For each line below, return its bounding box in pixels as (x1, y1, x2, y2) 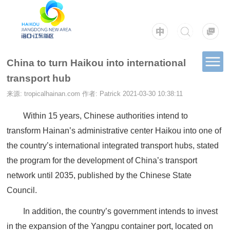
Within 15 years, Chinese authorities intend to (23, 111, 188, 120)
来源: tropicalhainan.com (7, 90, 81, 98)
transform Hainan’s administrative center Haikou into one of (7, 126, 222, 135)
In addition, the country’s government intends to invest (23, 207, 218, 216)
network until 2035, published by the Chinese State (7, 170, 192, 180)
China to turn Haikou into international (7, 57, 186, 69)
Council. (7, 185, 37, 195)
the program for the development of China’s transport (7, 156, 198, 165)
